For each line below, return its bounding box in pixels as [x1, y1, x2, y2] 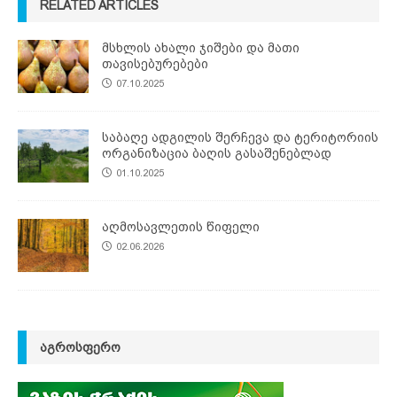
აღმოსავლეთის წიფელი [102, 220, 260, 235]
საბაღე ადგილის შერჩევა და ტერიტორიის [102, 130, 378, 145]
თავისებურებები [102, 57, 208, 72]
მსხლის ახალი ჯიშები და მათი [102, 41, 300, 56]
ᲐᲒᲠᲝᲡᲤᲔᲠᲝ [40, 340, 121, 355]
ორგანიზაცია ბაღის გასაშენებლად [102, 146, 331, 161]
